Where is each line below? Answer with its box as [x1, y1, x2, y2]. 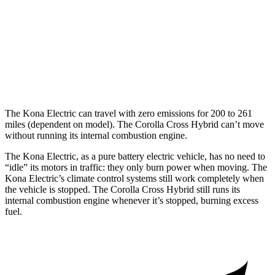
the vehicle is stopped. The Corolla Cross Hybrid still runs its [5, 184, 240, 195]
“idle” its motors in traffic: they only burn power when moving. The [5, 161, 267, 172]
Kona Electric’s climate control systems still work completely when [5, 172, 264, 184]
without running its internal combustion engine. [5, 130, 187, 141]
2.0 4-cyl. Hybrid [86, 69, 143, 78]
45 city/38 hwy [178, 69, 229, 78]
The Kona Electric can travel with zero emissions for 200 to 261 [5, 107, 252, 118]
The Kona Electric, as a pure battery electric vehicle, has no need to [5, 150, 265, 161]
